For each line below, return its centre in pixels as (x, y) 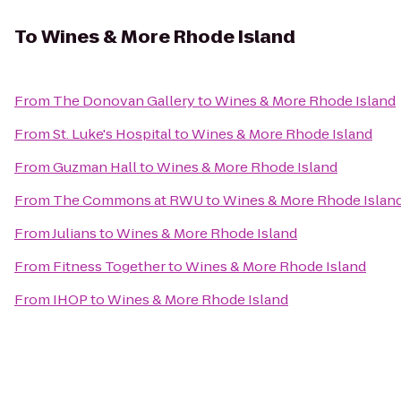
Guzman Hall (95, 167)
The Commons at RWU (128, 200)
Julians (74, 233)
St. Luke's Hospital (112, 134)
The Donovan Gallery (124, 101)
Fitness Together (109, 266)
